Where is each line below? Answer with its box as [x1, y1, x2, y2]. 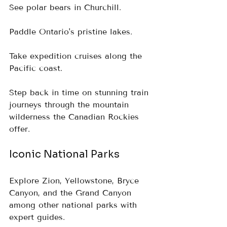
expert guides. [9, 212, 71, 222]
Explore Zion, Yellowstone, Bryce [9, 176, 142, 186]
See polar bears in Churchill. [9, 3, 127, 13]
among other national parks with [9, 200, 140, 210]
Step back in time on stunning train [9, 88, 152, 98]
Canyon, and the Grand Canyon [9, 188, 134, 198]
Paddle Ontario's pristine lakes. [9, 27, 138, 37]
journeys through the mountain [9, 100, 132, 110]
